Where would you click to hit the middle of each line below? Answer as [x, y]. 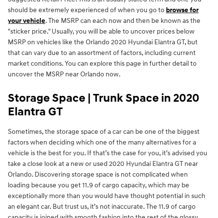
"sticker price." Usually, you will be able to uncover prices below [101, 32]
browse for [182, 10]
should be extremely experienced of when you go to [87, 10]
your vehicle [27, 21]
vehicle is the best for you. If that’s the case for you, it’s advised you [108, 153]
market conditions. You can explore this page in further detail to [102, 64]
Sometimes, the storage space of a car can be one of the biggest [104, 132]
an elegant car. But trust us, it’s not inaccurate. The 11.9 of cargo [102, 207]
